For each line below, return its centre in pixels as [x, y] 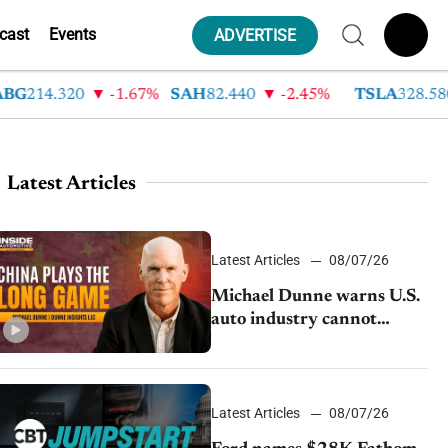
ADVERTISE [255, 35]
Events [72, 34]
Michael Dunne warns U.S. [315, 297]
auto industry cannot [293, 320]
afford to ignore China [297, 343]
